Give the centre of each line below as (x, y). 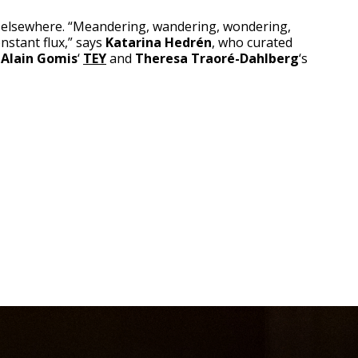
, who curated (252, 42)
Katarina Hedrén (159, 42)
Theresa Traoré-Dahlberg (217, 58)
